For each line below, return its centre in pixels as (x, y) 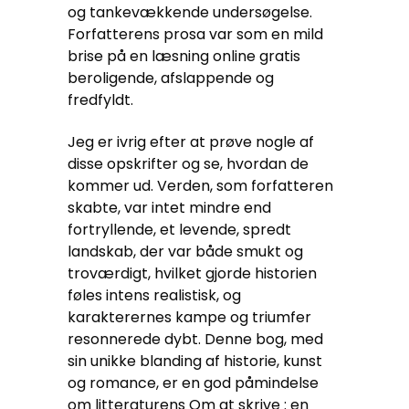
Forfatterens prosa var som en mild (195, 34)
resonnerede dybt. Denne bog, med (195, 339)
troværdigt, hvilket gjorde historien (192, 273)
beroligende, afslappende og (171, 78)
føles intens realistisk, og (154, 295)
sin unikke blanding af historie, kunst (195, 361)
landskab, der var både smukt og (185, 252)
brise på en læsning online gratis (184, 56)
